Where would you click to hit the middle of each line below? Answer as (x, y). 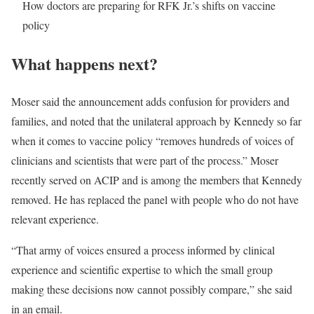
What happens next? (84, 63)
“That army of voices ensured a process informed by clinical (143, 250)
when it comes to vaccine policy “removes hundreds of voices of (152, 141)
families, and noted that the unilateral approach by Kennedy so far (156, 121)
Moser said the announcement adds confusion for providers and (150, 102)
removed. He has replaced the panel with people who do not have (155, 200)
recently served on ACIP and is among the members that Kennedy (157, 180)
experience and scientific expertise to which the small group (142, 270)
